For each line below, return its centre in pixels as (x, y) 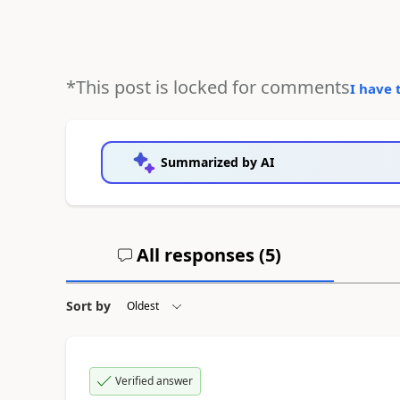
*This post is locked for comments (208, 87)
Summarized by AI (217, 162)
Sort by (88, 305)
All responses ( (199, 254)
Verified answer (154, 380)
